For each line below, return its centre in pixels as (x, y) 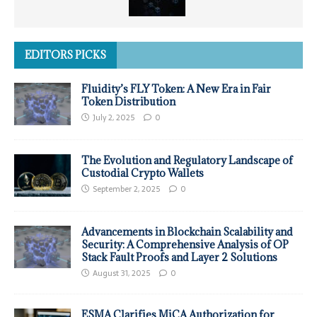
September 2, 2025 (126, 189)
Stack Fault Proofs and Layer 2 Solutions (179, 258)
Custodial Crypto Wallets (143, 173)
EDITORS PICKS (65, 55)
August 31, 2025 (121, 273)
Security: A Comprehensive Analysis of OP (185, 245)
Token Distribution (128, 102)
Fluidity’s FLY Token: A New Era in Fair (176, 89)
